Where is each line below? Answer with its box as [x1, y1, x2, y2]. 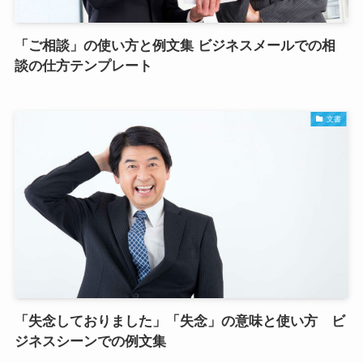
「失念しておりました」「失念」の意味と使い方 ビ [14, 314, 345, 330]
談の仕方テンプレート [14, 58, 152, 74]
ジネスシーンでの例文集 [14, 334, 166, 350]
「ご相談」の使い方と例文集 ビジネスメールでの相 [14, 37, 335, 53]
